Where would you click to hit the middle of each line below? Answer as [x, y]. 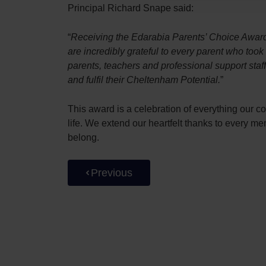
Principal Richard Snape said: [131, 8]
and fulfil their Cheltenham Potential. [144, 80]
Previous [112, 173]
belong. [83, 137]
